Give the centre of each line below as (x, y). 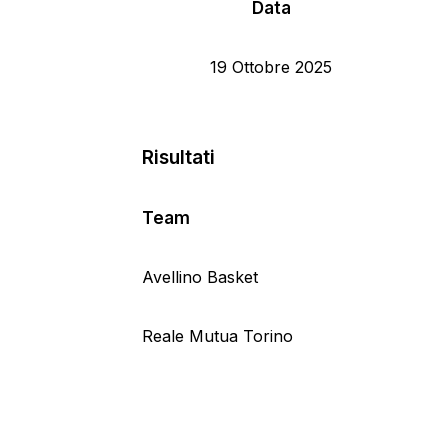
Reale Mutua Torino (217, 336)
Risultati (178, 158)
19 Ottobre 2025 (271, 67)
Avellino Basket (200, 277)
